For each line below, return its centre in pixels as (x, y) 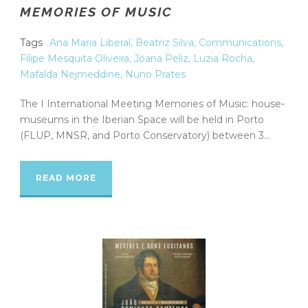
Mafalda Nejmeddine (70, 74)
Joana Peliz (161, 58)
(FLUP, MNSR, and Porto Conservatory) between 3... (145, 135)
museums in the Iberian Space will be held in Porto (142, 119)
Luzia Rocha (223, 58)
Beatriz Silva (165, 42)
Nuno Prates (155, 74)
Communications (240, 42)
